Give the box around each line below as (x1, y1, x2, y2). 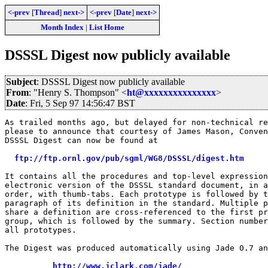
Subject (6, 76, 36, 87)
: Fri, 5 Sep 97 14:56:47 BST (25, 98, 135, 108)
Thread (34, 8, 59, 17)
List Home (89, 23, 124, 32)
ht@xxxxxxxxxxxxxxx (127, 87, 216, 98)
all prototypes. (5, 225, 77, 234)
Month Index (40, 23, 84, 32)
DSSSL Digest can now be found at (5, 135, 158, 145)
